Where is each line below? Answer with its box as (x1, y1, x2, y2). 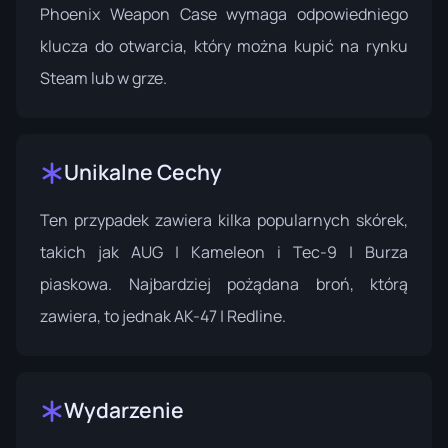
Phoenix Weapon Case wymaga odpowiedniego (40, 3, 408, 26)
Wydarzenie (64, 396, 184, 425)
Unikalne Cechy (64, 158, 222, 187)
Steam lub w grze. (40, 67, 167, 90)
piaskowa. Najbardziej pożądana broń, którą (40, 273, 408, 296)
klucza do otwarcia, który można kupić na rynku (40, 35, 408, 58)
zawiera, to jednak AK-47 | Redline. (40, 305, 286, 328)
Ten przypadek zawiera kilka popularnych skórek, (40, 209, 408, 232)
